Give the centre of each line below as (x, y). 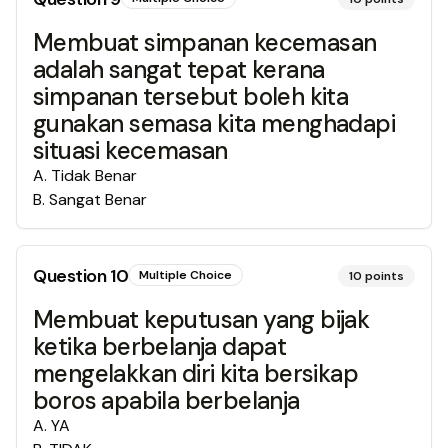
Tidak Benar (94, 175)
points (384, 276)
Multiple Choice (186, 275)
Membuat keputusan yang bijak (201, 319)
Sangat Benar (98, 199)
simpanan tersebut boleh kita (191, 96)
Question (71, 276)
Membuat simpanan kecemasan (205, 42)
